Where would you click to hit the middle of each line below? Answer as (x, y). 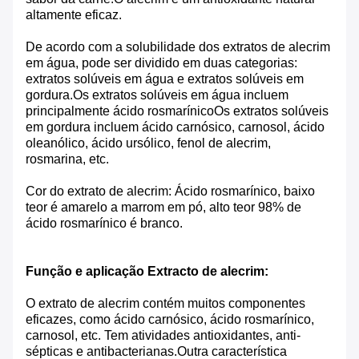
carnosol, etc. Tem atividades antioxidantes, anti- (163, 336)
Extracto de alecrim (206, 272)
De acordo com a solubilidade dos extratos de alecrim (178, 47)
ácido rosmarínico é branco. (104, 224)
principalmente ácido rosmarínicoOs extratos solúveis (177, 111)
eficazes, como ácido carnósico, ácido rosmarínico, (170, 320)
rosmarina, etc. (67, 159)
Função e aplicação (85, 272)
